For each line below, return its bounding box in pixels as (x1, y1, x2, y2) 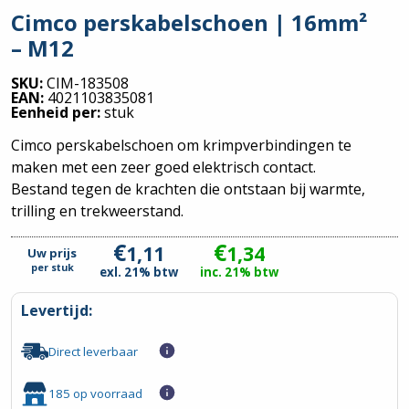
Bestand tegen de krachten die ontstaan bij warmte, (11, 179, 365, 200)
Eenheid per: (11, 102, 104, 123)
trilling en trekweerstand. (11, 201, 184, 222)
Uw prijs (27, 245, 77, 262)
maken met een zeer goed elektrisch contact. (11, 157, 316, 178)
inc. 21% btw (200, 264, 278, 281)
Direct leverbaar (48, 342, 138, 360)
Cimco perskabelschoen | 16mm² (11, 7, 367, 38)
